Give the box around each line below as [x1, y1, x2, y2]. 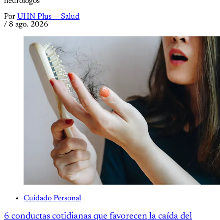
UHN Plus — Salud [17, 12, 80, 21]
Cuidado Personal [24, 194, 81, 203]
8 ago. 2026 [9, 20, 48, 28]
